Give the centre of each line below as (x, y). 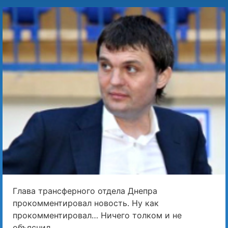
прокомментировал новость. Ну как (86, 203)
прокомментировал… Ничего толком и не (97, 216)
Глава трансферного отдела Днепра (85, 191)
